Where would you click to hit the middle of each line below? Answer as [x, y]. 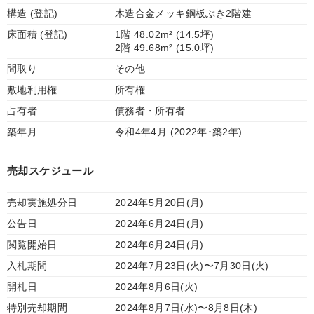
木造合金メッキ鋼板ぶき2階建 [183, 13]
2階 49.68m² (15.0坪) [165, 48]
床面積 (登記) [37, 34]
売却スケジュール [50, 171]
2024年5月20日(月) [159, 203]
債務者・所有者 [150, 111]
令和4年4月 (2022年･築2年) [179, 132]
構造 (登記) [33, 13]
